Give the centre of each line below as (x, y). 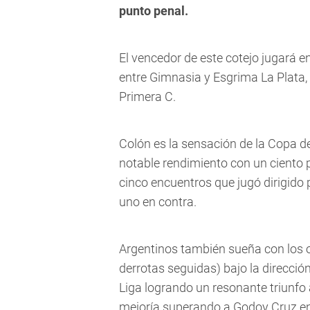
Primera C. (147, 97)
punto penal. (154, 11)
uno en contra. (158, 202)
